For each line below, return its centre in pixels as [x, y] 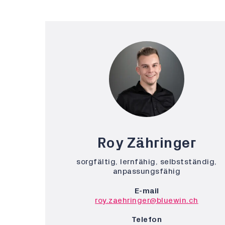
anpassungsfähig [147, 171]
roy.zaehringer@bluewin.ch [147, 200]
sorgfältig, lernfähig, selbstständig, [147, 161]
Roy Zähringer [147, 143]
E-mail [147, 191]
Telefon [147, 219]
